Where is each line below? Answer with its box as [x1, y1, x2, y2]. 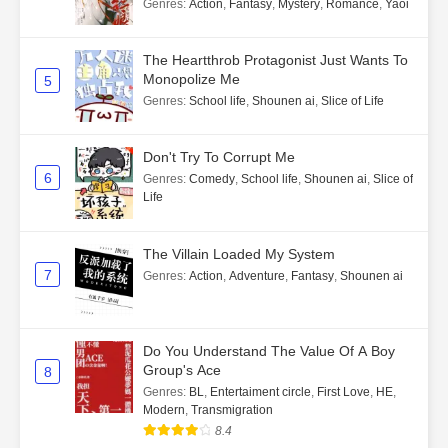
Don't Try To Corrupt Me [143, 149, 295, 166]
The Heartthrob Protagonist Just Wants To [143, 52, 408, 69]
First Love [317, 385, 370, 400]
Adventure [229, 269, 285, 284]
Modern [143, 403, 185, 418]
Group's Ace [143, 362, 221, 379]
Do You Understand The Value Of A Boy [143, 343, 395, 360]
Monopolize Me [143, 71, 240, 88]
